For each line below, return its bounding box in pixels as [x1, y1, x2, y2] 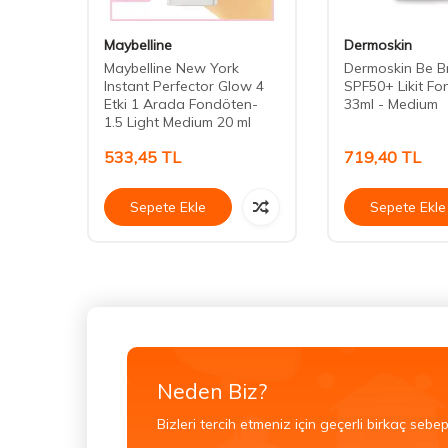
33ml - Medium [344, 94, 438, 113]
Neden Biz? [157, 377, 267, 404]
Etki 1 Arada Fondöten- [104, 94, 258, 113]
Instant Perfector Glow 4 [104, 76, 264, 95]
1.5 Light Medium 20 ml [104, 112, 251, 131]
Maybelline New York [104, 58, 239, 77]
